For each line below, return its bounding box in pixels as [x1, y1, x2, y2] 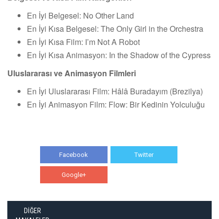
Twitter [134, 151, 153, 158]
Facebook [59, 151, 88, 158]
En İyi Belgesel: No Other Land [27, 9, 134, 21]
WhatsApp [129, 171, 159, 178]
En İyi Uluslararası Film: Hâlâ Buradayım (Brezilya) [27, 85, 203, 97]
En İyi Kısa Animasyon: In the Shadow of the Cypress [27, 49, 211, 61]
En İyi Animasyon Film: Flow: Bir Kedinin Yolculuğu [27, 98, 205, 110]
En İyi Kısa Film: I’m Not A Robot [27, 36, 140, 47]
